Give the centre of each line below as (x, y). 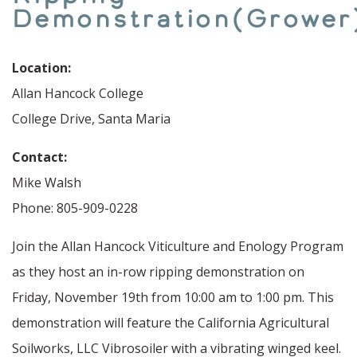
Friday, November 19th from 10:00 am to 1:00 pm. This (173, 297)
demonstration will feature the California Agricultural (171, 323)
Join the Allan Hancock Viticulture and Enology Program (178, 246)
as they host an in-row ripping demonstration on (158, 272)
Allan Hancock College (78, 93)
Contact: (39, 157)
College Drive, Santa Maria (91, 119)
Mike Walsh (47, 182)
